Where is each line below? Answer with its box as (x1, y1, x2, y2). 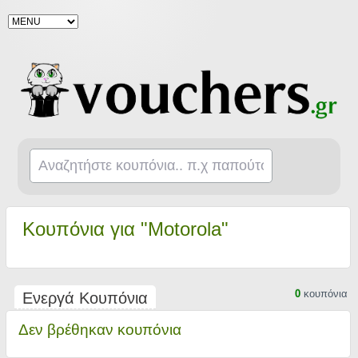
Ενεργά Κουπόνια (22, 289, 148, 307)
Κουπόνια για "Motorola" (22, 218, 229, 240)
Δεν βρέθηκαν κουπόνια (18, 321, 181, 338)
